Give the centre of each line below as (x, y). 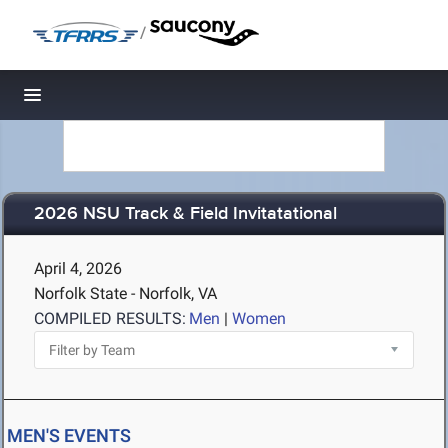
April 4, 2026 (78, 268)
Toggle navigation (100, 100)
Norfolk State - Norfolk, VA (125, 293)
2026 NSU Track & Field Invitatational (185, 214)
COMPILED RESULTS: (110, 318)
